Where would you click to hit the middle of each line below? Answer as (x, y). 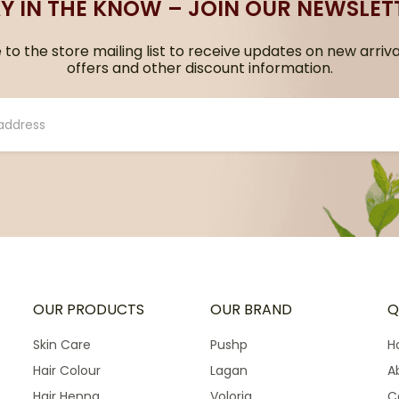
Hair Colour (67, 370)
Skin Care (62, 345)
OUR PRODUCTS (89, 309)
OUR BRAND (251, 309)
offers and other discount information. (199, 68)
